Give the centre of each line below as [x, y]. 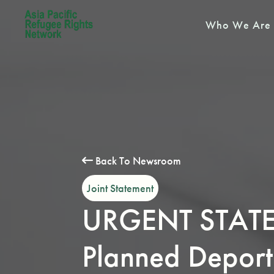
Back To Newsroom [137, 161]
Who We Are [238, 24]
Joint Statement [120, 188]
